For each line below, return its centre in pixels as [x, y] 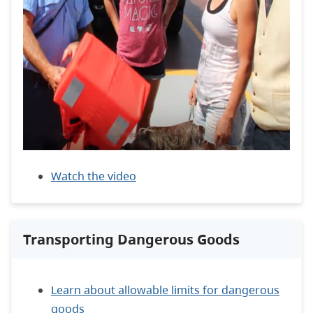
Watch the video [94, 176]
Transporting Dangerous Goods [131, 239]
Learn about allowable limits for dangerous [165, 290]
